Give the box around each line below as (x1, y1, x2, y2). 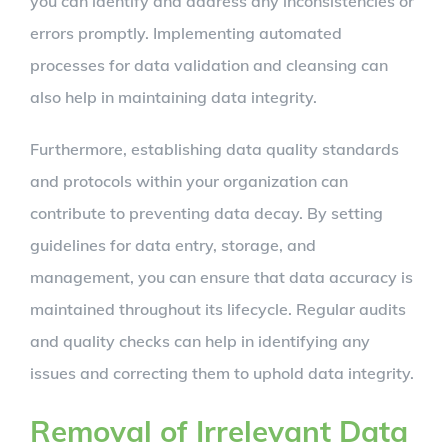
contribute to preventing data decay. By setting (30, 203, 383, 224)
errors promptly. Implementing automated (30, 23, 342, 44)
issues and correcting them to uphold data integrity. (30, 363, 414, 384)
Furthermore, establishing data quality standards (30, 139, 399, 160)
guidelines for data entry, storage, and (30, 235, 316, 256)
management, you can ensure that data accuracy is (30, 267, 413, 288)
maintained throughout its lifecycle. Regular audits (30, 299, 406, 320)
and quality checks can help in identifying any (30, 331, 370, 352)
